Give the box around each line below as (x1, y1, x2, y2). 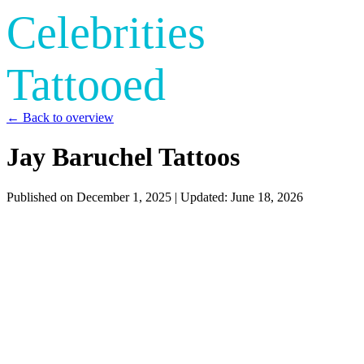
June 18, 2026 (231, 189, 303, 204)
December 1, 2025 (76, 189, 171, 204)
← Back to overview (6, 110, 114, 124)
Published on (6, 189, 76, 204)
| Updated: (171, 189, 231, 204)
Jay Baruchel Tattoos (6, 142, 240, 172)
